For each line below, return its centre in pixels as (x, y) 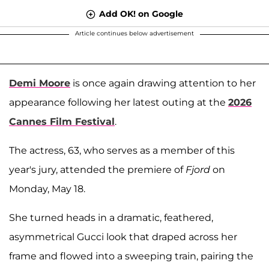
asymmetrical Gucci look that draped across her (123, 237)
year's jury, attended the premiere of (97, 169)
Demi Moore (40, 83)
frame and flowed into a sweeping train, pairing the (131, 256)
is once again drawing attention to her (163, 83)
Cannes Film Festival (62, 121)
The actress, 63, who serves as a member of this (122, 150)
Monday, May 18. (47, 189)
